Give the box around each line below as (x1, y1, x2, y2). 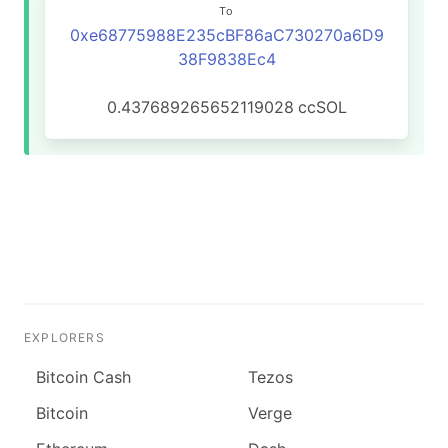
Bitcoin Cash (36, 367, 131, 387)
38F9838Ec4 (177, 49, 276, 69)
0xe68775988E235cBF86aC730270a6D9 (69, 25, 384, 45)
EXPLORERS (24, 330, 105, 345)
